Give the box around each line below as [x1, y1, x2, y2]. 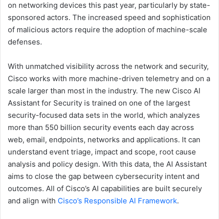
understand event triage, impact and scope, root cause [8, 147, 196, 157]
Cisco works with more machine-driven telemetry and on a [8, 74, 210, 84]
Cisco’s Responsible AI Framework [58, 196, 177, 206]
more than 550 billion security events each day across [8, 123, 194, 132]
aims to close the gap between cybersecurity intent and [8, 172, 199, 181]
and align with [8, 196, 58, 206]
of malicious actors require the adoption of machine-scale [8, 25, 207, 35]
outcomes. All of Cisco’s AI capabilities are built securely [8, 184, 202, 194]
